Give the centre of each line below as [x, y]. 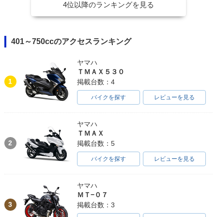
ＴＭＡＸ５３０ [101, 71]
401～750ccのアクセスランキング [71, 41]
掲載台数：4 [96, 82]
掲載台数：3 [96, 205]
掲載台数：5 [96, 143]
